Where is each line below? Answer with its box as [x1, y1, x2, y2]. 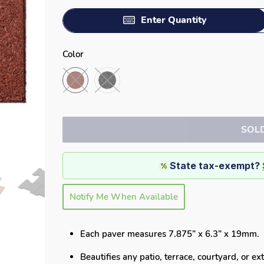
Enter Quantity [140, 14, 207, 27]
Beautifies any [80, 251, 138, 263]
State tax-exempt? [170, 160, 263, 171]
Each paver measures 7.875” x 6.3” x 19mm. [80, 228, 260, 240]
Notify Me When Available [70, 191, 179, 203]
